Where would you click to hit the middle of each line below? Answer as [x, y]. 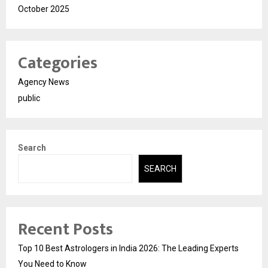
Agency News [44, 82]
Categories [58, 63]
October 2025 [44, 9]
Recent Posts [66, 230]
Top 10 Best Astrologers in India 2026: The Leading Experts [128, 249]
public [29, 98]
